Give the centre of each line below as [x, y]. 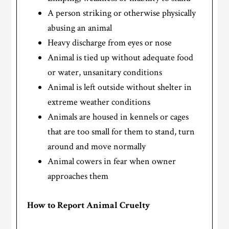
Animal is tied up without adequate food [121, 58]
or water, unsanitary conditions [105, 73]
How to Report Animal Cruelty [89, 205]
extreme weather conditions [99, 102]
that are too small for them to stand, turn [121, 132]
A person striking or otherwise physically [122, 13]
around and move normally [97, 147]
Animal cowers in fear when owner [112, 162]
